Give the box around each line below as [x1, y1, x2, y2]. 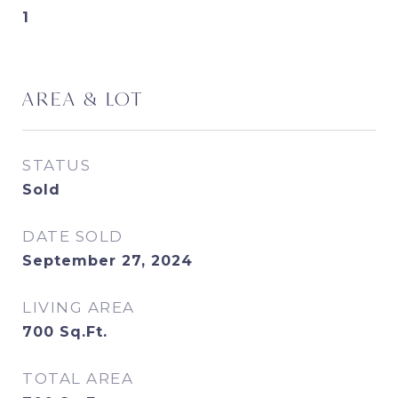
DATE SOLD [22, 227, 123, 245]
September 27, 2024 [22, 252, 193, 269]
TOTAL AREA [22, 370, 133, 387]
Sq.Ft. [60, 323, 107, 340]
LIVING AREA [22, 298, 135, 316]
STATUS [22, 156, 91, 174]
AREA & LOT [22, 86, 144, 111]
